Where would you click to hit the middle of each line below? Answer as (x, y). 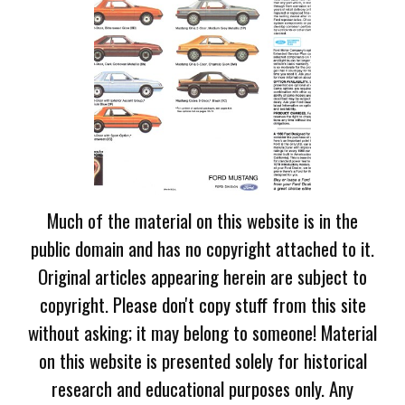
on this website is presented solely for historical (202, 360)
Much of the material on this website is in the (202, 220)
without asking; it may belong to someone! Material (202, 332)
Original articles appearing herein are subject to (202, 276)
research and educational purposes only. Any (202, 388)
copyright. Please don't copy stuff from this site (202, 304)
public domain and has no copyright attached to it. (202, 248)
